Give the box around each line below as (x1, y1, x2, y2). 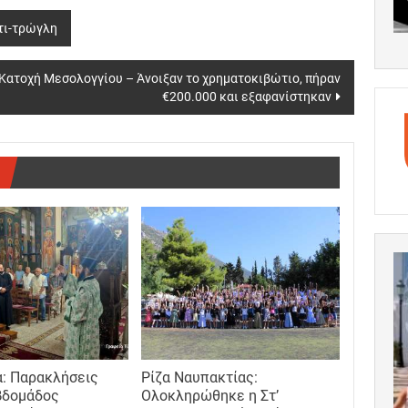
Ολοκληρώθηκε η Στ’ (140, 386, 279, 404)
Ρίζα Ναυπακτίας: (140, 368, 258, 386)
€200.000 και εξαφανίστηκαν (162, 89, 331, 105)
